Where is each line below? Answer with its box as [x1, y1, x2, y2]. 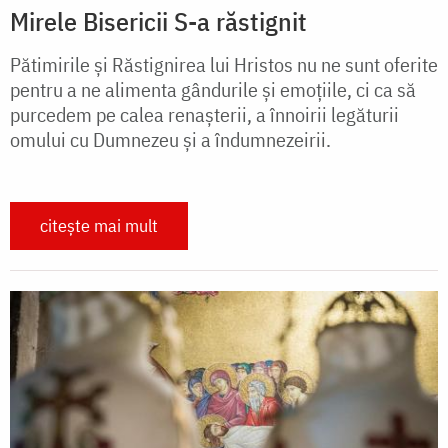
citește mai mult [40, 213, 158, 237]
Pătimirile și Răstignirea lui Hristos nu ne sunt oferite [10, 50, 438, 78]
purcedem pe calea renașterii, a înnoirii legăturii [10, 100, 399, 128]
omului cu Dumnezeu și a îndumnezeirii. [10, 125, 331, 153]
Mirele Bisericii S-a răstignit [10, 3, 307, 38]
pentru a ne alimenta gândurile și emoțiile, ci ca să [10, 75, 416, 103]
